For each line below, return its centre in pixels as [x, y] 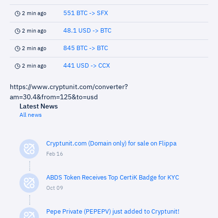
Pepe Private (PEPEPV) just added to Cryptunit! [113, 212]
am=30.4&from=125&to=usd [54, 97]
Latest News [39, 107]
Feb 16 [55, 154]
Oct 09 [55, 188]
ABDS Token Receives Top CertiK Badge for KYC [113, 178]
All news [31, 115]
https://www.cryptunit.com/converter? [69, 87]
